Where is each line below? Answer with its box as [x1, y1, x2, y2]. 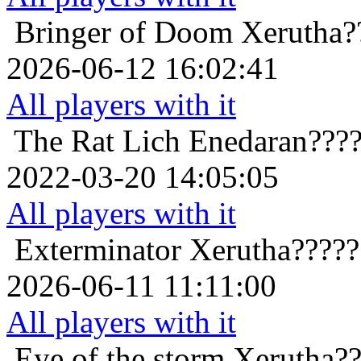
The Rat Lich [14, 123, 180, 159]
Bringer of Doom [15, 15, 233, 50]
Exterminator [15, 232, 181, 268]
